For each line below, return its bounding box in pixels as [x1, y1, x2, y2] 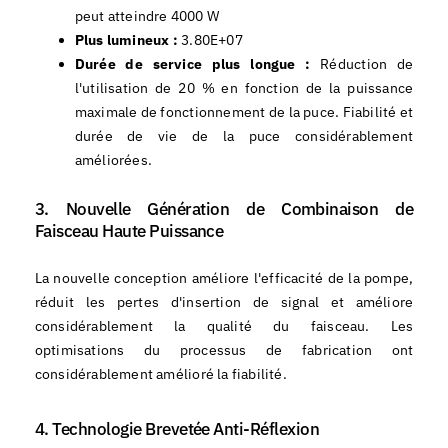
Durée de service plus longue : [74, 54, 311, 73]
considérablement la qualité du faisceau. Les [34, 316, 414, 335]
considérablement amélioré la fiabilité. [34, 364, 287, 383]
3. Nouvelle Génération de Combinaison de [34, 197, 414, 220]
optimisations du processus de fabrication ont [34, 340, 414, 359]
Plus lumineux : [74, 30, 178, 49]
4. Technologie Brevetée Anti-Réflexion [34, 417, 320, 440]
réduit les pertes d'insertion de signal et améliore [34, 292, 414, 311]
